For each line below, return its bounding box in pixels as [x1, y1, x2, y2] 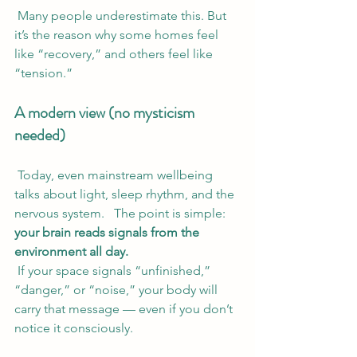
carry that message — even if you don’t [14, 300, 236, 316]
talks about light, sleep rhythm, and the [14, 186, 237, 202]
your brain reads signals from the [14, 224, 202, 240]
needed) [14, 123, 65, 147]
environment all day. [14, 243, 128, 259]
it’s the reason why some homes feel [14, 26, 222, 42]
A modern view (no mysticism [14, 100, 198, 124]
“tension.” [14, 65, 73, 80]
